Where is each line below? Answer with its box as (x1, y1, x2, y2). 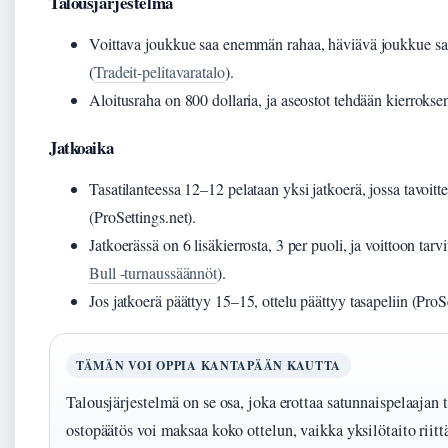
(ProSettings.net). (89, 206, 197, 227)
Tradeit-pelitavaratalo (93, 61, 225, 82)
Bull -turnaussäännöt (89, 262, 218, 283)
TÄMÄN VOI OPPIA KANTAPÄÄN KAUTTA (76, 357, 342, 374)
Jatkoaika (49, 135, 114, 160)
